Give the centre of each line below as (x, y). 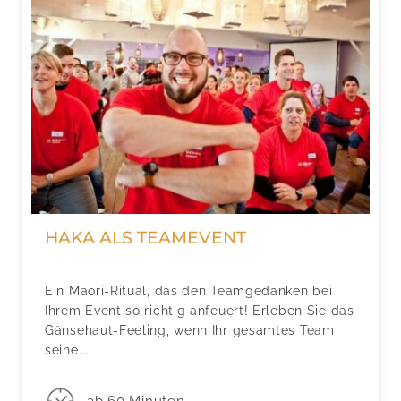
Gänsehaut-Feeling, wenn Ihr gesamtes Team (190, 330)
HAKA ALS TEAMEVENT (145, 237)
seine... (67, 350)
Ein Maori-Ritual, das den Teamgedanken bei (189, 290)
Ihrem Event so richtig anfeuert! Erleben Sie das (200, 310)
